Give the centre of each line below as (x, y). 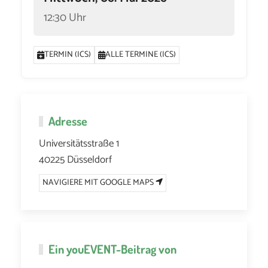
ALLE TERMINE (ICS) (141, 54)
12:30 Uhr (65, 17)
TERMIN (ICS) (68, 54)
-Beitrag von (146, 249)
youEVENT (91, 249)
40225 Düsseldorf (75, 159)
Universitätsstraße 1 (79, 143)
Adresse (68, 121)
